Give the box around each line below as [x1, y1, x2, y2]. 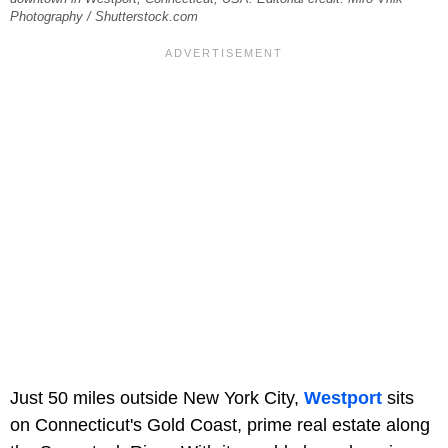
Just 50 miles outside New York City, [10, 388, 304, 409]
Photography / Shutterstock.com [10, 10, 198, 25]
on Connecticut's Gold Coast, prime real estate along [10, 415, 430, 436]
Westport [304, 388, 382, 409]
